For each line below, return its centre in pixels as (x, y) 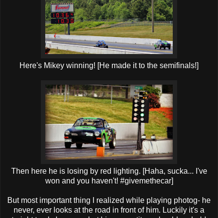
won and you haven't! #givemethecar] (109, 181)
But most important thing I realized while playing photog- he (109, 200)
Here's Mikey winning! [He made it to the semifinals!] (109, 65)
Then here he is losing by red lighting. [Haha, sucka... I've (109, 171)
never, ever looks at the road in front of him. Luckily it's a (109, 210)
